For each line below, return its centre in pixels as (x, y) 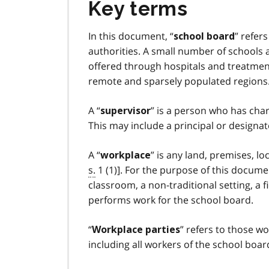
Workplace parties (136, 230)
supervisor (125, 111)
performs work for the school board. (171, 200)
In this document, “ (131, 36)
